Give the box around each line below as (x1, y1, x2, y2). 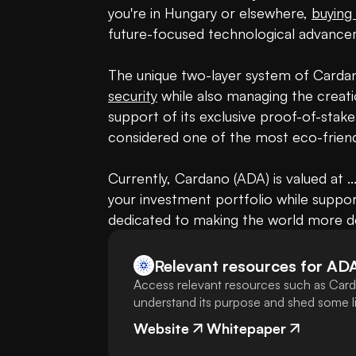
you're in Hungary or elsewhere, (108, 4, 311, 22)
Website (133, 319, 189, 338)
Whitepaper (207, 319, 286, 338)
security (108, 87, 157, 105)
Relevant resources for (154, 255, 323, 276)
